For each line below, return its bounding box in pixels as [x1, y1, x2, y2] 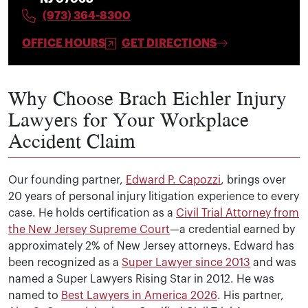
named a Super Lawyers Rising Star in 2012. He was [8, 274, 274, 285]
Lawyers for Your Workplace [8, 104, 249, 134]
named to [8, 290, 61, 302]
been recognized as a [8, 257, 122, 269]
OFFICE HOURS [22, 38, 105, 49]
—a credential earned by [170, 224, 295, 236]
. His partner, [217, 290, 284, 302]
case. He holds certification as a [8, 208, 176, 219]
